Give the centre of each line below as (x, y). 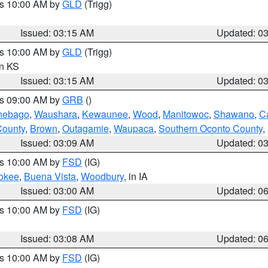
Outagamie (86, 128)
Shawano (234, 114)
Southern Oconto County (211, 128)
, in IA (136, 176)
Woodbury (102, 176)
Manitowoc (186, 114)
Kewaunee (105, 114)
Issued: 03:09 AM (57, 143)
